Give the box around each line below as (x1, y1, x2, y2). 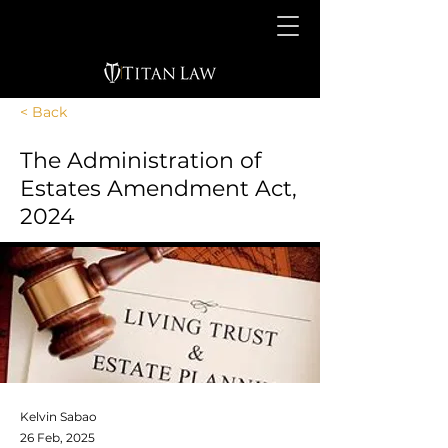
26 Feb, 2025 (20, 430, 95, 445)
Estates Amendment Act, (20, 175, 297, 202)
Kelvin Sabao (20, 409, 97, 424)
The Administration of (20, 147, 261, 174)
